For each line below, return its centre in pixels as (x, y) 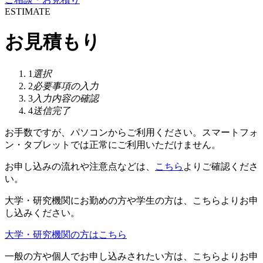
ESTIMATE (28, 11)
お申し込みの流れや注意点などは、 (80, 166)
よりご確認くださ (221, 166)
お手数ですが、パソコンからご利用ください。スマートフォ (131, 132)
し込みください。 (42, 213)
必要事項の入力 (66, 86)
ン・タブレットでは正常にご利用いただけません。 (113, 144)
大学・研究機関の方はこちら (66, 234)
